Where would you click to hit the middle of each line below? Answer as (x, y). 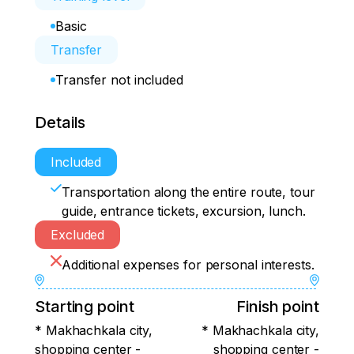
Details (60, 122)
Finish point (278, 307)
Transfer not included (119, 80)
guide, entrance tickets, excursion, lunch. (184, 211)
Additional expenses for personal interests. (188, 265)
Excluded (78, 235)
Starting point (85, 307)
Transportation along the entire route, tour (188, 192)
